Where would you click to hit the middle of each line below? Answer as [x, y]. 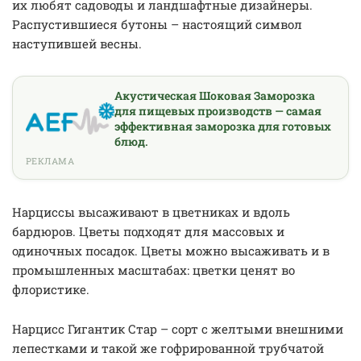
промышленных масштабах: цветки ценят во [154, 270]
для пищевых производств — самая [218, 111]
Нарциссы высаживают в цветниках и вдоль [151, 212]
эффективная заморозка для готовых [222, 126]
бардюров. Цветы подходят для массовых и [148, 231]
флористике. [51, 289]
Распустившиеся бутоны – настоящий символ [157, 24]
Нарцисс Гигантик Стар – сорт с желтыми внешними [178, 329]
